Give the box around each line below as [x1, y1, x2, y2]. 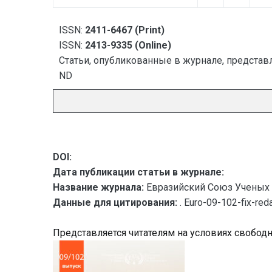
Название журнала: [53, 182, 144, 193]
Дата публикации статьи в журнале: [53, 166, 224, 178]
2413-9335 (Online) [85, 39, 171, 51]
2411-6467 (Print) [85, 24, 165, 36]
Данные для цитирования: [53, 197, 180, 208]
